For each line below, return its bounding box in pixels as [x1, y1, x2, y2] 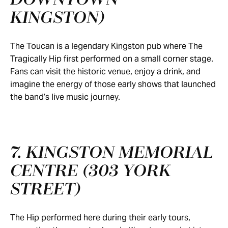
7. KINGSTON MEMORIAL [10, 144, 213, 162]
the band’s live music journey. [10, 92, 122, 102]
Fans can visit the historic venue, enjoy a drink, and [10, 66, 201, 77]
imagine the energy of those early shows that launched [10, 79, 216, 90]
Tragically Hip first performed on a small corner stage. [10, 53, 213, 64]
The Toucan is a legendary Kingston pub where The [10, 41, 203, 51]
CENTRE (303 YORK [10, 162, 171, 181]
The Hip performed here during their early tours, [10, 212, 190, 223]
